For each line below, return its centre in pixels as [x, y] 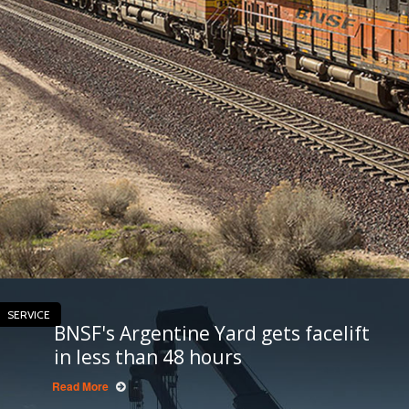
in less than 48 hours [147, 357]
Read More [80, 387]
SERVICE [28, 315]
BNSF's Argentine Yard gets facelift [211, 334]
